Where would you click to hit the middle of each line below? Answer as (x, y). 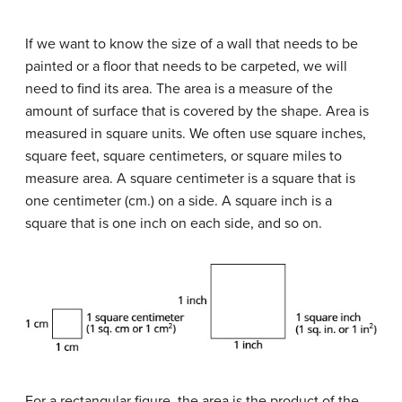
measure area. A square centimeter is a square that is (190, 179)
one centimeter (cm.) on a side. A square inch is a (179, 201)
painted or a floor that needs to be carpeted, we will (186, 67)
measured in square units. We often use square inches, (196, 134)
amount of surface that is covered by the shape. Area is (197, 112)
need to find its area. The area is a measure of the (179, 89)
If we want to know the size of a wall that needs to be (192, 44)
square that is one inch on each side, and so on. (174, 224)
